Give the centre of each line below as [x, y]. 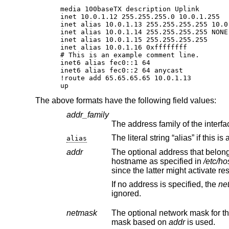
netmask [82, 213]
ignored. [126, 194]
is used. [205, 222]
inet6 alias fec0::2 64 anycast [122, 71]
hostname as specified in [157, 161]
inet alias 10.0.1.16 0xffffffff [124, 48]
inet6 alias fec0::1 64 [106, 63]
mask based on [140, 222]
